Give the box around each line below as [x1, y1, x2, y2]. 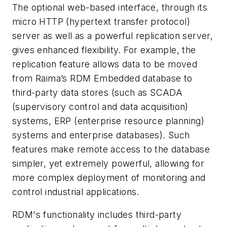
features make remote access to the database [12, 143, 210, 155]
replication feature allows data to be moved [12, 58, 198, 69]
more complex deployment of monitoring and [12, 172, 206, 183]
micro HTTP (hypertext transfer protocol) [12, 16, 190, 27]
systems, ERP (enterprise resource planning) [12, 115, 205, 126]
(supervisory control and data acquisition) [12, 101, 188, 112]
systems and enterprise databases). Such [12, 129, 190, 140]
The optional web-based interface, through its [12, 2, 207, 13]
